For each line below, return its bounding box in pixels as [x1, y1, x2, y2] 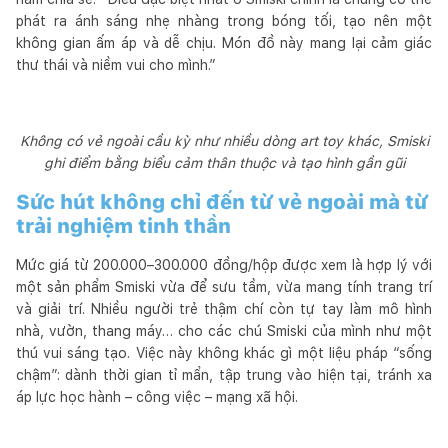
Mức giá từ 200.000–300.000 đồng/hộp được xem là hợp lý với [16, 256, 432, 273]
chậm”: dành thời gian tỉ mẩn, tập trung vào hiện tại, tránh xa [16, 366, 432, 383]
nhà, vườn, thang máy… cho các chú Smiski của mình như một [16, 322, 432, 339]
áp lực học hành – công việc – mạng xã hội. [16, 388, 298, 405]
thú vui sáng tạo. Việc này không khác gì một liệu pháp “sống [16, 344, 432, 361]
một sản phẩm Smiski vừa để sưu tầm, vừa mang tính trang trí [16, 278, 432, 295]
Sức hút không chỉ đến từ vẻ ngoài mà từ [16, 189, 428, 214]
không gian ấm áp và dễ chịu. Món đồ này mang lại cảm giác [16, 34, 432, 51]
